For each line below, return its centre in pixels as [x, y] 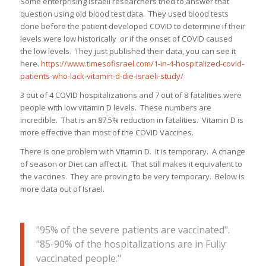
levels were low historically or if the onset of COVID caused [126, 39]
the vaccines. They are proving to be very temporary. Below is [132, 177]
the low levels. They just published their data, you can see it [128, 51]
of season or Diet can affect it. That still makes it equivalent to [131, 164]
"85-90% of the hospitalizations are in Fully [131, 244]
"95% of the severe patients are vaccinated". [133, 229]
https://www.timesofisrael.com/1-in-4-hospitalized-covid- [142, 64]
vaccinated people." [78, 258]
